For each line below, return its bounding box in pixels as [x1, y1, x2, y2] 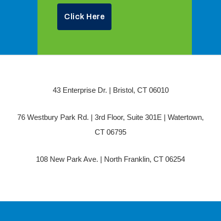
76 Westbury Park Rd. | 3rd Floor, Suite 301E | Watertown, [17, 113, 204, 122]
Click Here [64, 12, 105, 21]
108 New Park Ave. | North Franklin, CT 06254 [36, 155, 185, 164]
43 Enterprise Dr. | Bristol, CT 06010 [52, 86, 169, 95]
